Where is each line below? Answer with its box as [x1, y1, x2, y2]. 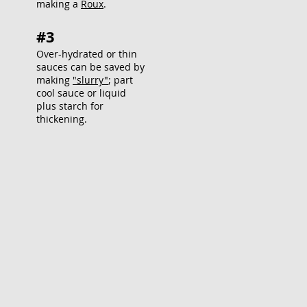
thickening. [36, 112, 87, 125]
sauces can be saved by [36, 60, 145, 73]
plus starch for [36, 99, 103, 112]
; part [108, 73, 133, 86]
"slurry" [73, 73, 108, 86]
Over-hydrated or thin [36, 47, 137, 60]
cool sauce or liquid [36, 86, 126, 99]
